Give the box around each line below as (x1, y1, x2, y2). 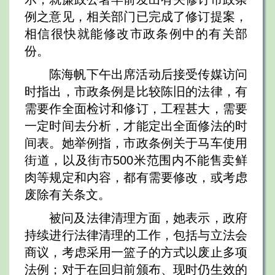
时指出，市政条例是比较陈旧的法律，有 (25, 85, 247, 98)
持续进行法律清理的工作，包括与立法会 (25, 228, 247, 242)
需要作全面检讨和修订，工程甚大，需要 (25, 102, 247, 115)
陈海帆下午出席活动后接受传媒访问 (49, 68, 247, 81)
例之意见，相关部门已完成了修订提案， (25, 10, 247, 23)
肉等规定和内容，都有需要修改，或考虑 (25, 171, 247, 184)
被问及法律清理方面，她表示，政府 (49, 211, 247, 225)
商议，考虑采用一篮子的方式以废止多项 (25, 246, 247, 259)
